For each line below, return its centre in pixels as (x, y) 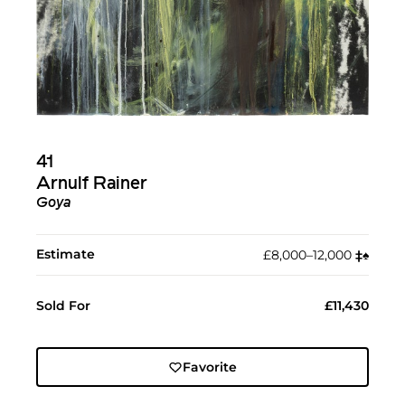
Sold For (63, 306)
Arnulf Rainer (92, 185)
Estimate (66, 254)
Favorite (209, 367)
